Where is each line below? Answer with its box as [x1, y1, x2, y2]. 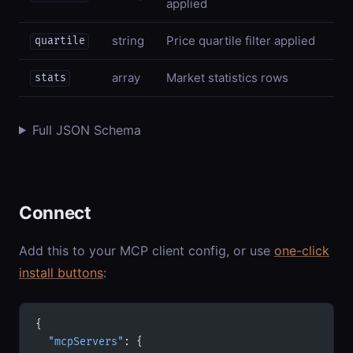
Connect [19, 201, 91, 223]
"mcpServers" [35, 335, 124, 348]
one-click [274, 242, 329, 258]
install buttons [19, 264, 103, 281]
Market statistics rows [166, 69, 288, 85]
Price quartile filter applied [166, 32, 315, 48]
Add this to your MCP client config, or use [19, 242, 274, 258]
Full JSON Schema [32, 121, 141, 138]
